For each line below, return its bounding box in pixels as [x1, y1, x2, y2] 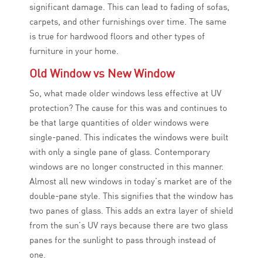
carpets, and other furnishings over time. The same [29, 16, 227, 28]
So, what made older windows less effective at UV [29, 87, 221, 99]
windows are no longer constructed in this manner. [29, 161, 224, 173]
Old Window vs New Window [29, 66, 174, 81]
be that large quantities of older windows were [29, 117, 209, 129]
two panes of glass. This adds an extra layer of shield [29, 205, 233, 217]
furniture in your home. [29, 45, 119, 57]
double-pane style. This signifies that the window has [29, 190, 233, 202]
